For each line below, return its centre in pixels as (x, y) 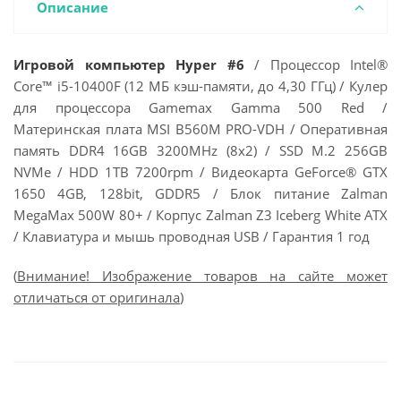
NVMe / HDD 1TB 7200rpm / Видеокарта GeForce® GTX (200, 172)
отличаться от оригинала (97, 297)
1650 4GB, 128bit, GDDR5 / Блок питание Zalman (200, 193)
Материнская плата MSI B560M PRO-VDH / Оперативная (200, 129)
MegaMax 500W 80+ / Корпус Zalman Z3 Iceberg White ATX (200, 215)
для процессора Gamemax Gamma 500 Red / (200, 107)
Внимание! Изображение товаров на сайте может (202, 276)
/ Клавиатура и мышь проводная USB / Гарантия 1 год (192, 236)
